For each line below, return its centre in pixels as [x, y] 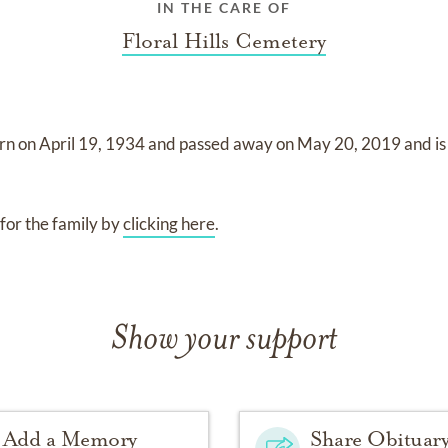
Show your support [224, 340]
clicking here [169, 223]
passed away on [238, 143]
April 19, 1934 [94, 143]
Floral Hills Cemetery [224, 41]
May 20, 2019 [351, 143]
